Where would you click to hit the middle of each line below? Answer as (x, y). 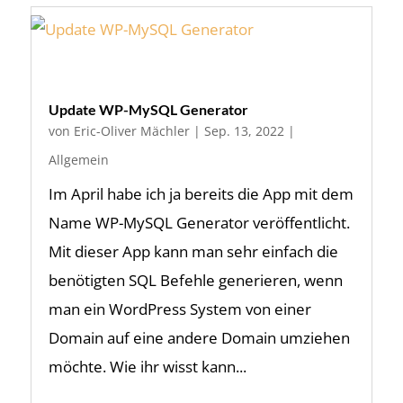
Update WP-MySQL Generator (148, 109)
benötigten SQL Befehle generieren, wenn (195, 280)
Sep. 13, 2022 (244, 131)
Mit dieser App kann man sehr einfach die (193, 251)
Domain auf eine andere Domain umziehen (199, 338)
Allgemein (78, 160)
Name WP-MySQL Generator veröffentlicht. (199, 223)
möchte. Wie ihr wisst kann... (147, 367)
